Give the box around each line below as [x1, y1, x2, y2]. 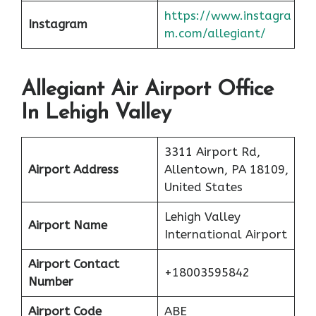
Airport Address [28, 162, 119, 177]
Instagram [28, 16, 87, 31]
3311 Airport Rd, [164, 145, 260, 159]
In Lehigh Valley [21, 102, 171, 125]
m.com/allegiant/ [164, 25, 266, 40]
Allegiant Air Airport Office [21, 79, 274, 102]
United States [164, 180, 243, 195]
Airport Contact [28, 257, 119, 272]
